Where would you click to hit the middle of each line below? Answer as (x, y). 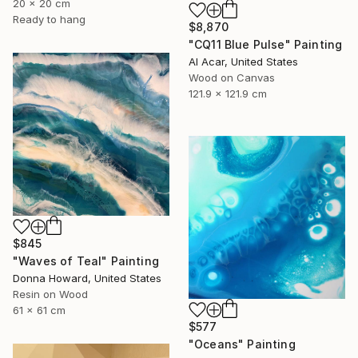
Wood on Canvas (232, 78)
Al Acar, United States (243, 62)
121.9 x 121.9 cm (228, 94)
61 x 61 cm (39, 310)
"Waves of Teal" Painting (86, 261)
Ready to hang (49, 19)
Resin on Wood (50, 294)
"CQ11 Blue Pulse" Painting (266, 45)
